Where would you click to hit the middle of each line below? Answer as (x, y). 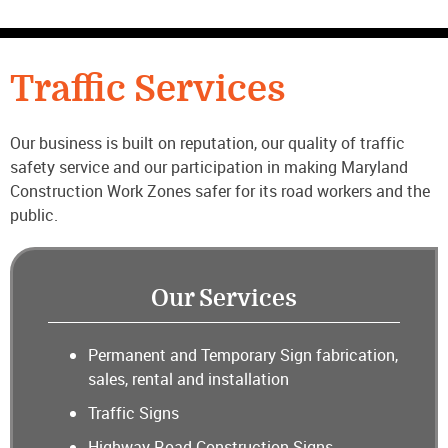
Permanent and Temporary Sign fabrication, (243, 355)
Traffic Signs (133, 413)
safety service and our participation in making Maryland (209, 167)
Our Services (224, 299)
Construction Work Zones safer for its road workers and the (220, 191)
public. (34, 215)
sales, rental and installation (188, 379)
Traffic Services (148, 90)
